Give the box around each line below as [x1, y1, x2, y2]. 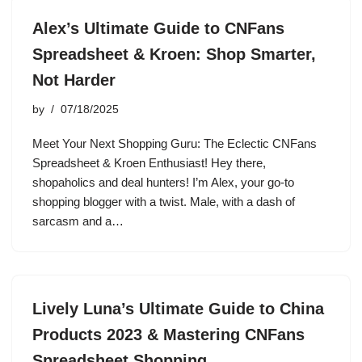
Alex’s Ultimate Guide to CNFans [32, 19, 284, 37]
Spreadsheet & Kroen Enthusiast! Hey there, [32, 156, 266, 170]
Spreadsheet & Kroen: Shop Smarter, [32, 45, 316, 63]
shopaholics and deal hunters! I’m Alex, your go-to [32, 175, 294, 189]
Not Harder [32, 71, 116, 89]
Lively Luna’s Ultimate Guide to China [32, 300, 324, 318]
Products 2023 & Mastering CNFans [32, 326, 305, 343]
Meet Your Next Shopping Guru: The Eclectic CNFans [32, 137, 317, 150]
